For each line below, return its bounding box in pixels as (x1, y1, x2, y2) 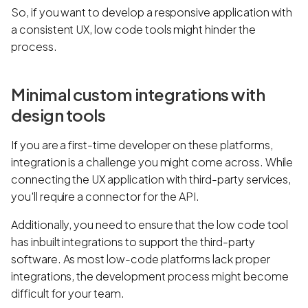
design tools (11, 104, 105, 125)
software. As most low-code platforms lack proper (11, 251, 270, 266)
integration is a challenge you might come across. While (11, 154, 294, 169)
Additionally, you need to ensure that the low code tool (11, 217, 289, 232)
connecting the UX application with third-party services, (11, 171, 291, 186)
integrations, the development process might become (11, 268, 289, 283)
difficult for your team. (11, 285, 129, 300)
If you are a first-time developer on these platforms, (11, 137, 273, 152)
